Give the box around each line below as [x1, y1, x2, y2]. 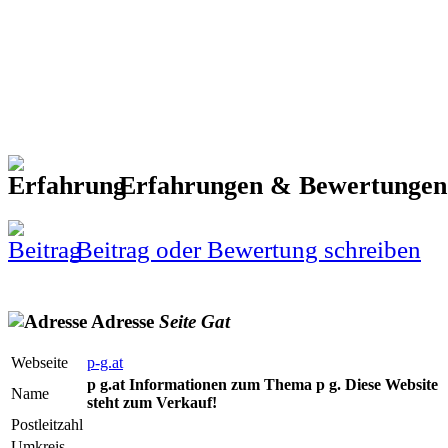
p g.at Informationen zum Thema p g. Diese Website [87, 376, 438, 394]
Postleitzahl [11, 416, 83, 434]
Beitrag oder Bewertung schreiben [70, 236, 421, 264]
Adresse [87, 310, 159, 332]
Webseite [11, 354, 68, 372]
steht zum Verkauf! [87, 394, 217, 412]
